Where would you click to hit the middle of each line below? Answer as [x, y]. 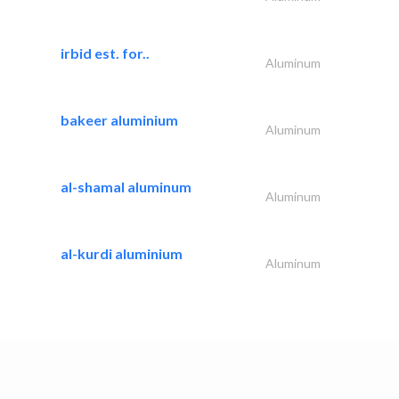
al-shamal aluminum [126, 186]
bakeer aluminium [119, 119]
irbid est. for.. [105, 53]
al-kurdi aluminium [122, 253]
